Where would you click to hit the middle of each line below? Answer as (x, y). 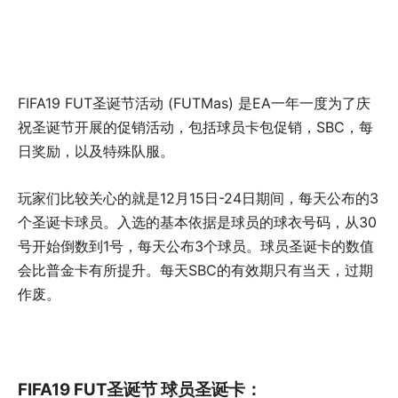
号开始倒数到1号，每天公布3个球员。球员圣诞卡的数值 (196, 246)
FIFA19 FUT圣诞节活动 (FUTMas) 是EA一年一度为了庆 (194, 103)
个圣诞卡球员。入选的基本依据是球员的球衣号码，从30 (197, 222)
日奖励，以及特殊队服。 (96, 151)
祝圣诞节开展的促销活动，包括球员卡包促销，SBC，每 (195, 127)
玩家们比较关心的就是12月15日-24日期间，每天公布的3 (198, 198)
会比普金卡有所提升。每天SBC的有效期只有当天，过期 (195, 270)
